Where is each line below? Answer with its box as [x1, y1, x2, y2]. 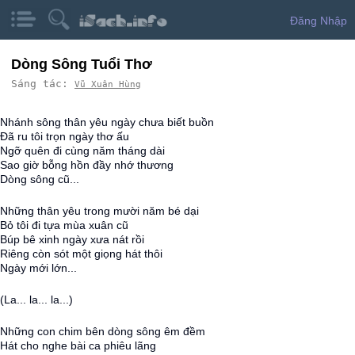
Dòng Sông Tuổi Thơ [11, 56, 152, 72]
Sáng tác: [11, 78, 74, 90]
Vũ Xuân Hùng [74, 78, 141, 90]
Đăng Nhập [290, 14, 347, 27]
